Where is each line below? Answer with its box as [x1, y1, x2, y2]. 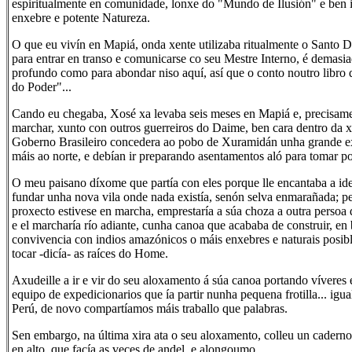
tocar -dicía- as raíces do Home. [12, 247, 168, 260]
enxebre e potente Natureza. [12, 11, 150, 24]
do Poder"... [12, 80, 71, 93]
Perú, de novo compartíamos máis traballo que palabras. [12, 302, 288, 315]
